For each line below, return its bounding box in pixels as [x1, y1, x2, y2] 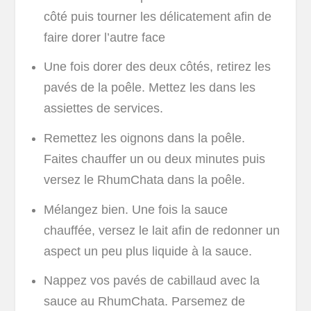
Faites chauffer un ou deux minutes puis [43, 151, 265, 166]
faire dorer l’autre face [43, 30, 165, 44]
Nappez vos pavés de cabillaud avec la [43, 274, 260, 288]
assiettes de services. [43, 101, 163, 116]
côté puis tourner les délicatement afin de [43, 9, 271, 24]
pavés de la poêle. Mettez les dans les [43, 81, 255, 95]
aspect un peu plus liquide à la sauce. [43, 244, 252, 258]
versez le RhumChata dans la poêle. [43, 172, 245, 187]
